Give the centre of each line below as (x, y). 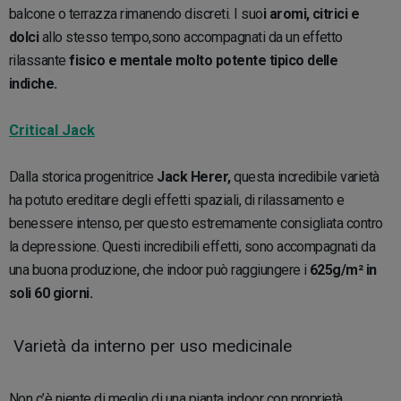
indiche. (35, 83)
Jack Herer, (194, 176)
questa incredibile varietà (305, 176)
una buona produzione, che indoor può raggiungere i (158, 269)
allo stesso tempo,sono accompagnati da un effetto (191, 37)
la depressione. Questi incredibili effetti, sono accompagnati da (192, 246)
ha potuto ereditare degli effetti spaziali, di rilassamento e (177, 200)
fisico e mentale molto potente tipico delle (204, 60)
